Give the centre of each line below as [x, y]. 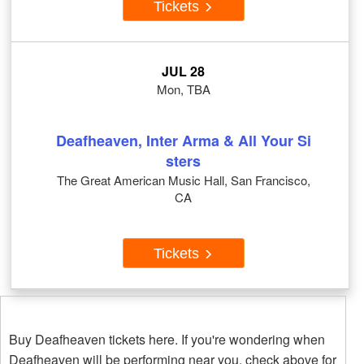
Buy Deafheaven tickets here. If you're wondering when [167, 340]
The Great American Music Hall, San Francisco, [183, 180]
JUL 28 [183, 71]
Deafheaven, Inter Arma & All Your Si [183, 141]
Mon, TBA [183, 89]
